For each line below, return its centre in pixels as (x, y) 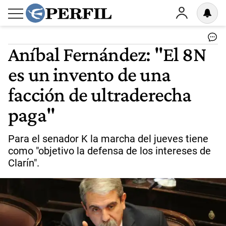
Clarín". (24, 163)
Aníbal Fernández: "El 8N (107, 54)
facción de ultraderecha (100, 94)
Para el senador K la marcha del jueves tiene (108, 139)
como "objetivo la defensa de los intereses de (109, 151)
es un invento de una (89, 74)
